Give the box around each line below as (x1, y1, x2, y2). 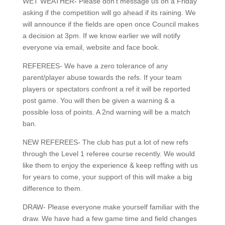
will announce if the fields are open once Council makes (22, 20, 199, 28)
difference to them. (22, 184, 82, 192)
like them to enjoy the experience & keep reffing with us (22, 161, 198, 169)
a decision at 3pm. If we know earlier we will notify (22, 31, 180, 40)
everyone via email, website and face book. (22, 43, 160, 51)
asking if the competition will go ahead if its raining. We (22, 8, 196, 17)
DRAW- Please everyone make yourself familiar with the (22, 202, 199, 211)
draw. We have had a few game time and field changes (22, 214, 197, 222)
